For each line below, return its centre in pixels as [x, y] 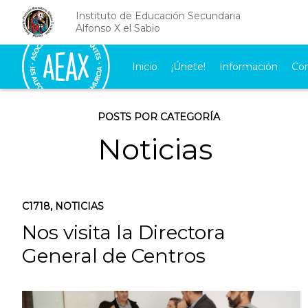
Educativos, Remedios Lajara [159, 279]
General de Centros [114, 256]
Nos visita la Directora [124, 232]
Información [249, 67]
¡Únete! [189, 67]
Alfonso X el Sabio [118, 28]
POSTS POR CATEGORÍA [159, 117]
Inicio [145, 67]
